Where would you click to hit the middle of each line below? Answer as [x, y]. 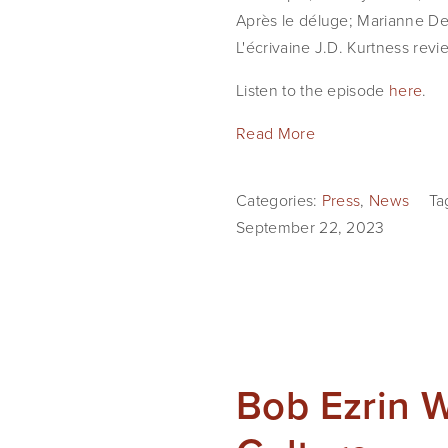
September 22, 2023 [310, 227]
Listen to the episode [313, 90]
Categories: [279, 200]
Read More [275, 133]
